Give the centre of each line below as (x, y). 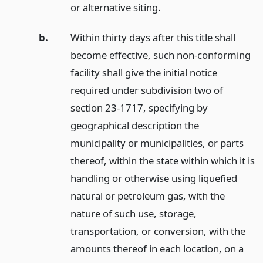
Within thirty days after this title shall (153, 37)
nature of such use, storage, (133, 213)
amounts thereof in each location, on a (157, 248)
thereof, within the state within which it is (162, 160)
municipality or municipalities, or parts (157, 143)
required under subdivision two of (146, 90)
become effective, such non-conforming (160, 55)
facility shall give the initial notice (144, 72)
